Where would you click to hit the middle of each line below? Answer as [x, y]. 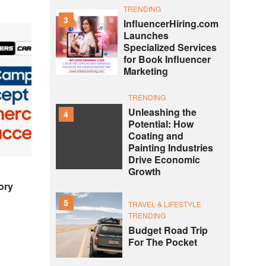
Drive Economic [164, 159]
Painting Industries [170, 148]
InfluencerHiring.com [171, 23]
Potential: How [161, 124]
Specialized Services [170, 47]
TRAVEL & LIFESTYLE [164, 204]
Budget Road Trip [168, 230]
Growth [144, 171]
